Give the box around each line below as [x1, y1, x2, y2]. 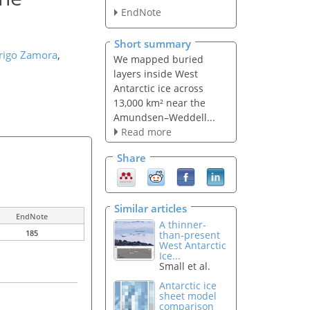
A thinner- [159, 217, 207, 231]
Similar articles [114, 201, 187, 215]
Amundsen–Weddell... [113, 110, 215, 124]
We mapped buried [113, 52, 203, 66]
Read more [120, 125, 172, 138]
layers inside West [113, 66, 198, 80]
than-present [159, 228, 221, 241]
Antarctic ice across [113, 81, 203, 95]
